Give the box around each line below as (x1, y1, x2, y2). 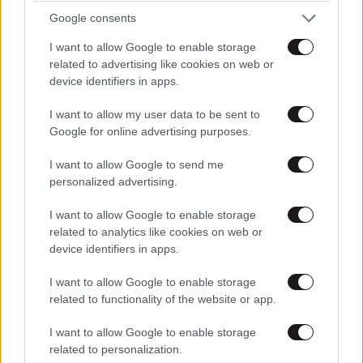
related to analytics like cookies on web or (49, 224, 263, 238)
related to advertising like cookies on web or (49, 57, 274, 70)
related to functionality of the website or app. (49, 292, 276, 305)
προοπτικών (143, 72, 224, 87)
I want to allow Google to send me (49, 157, 224, 171)
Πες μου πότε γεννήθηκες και (143, 304, 335, 318)
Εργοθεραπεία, (143, 4, 237, 19)
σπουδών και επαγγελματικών (143, 55, 344, 70)
